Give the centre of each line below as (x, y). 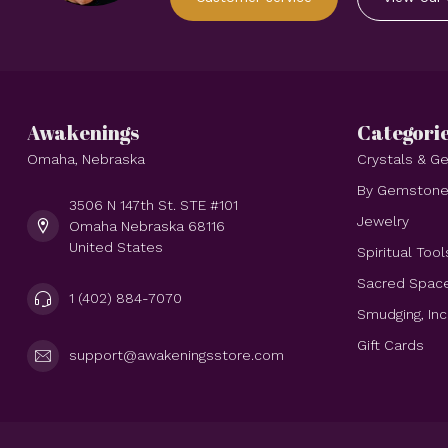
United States (116, 246)
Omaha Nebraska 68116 (147, 225)
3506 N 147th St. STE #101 (153, 204)
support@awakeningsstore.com (176, 355)
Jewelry (383, 220)
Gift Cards (390, 344)
